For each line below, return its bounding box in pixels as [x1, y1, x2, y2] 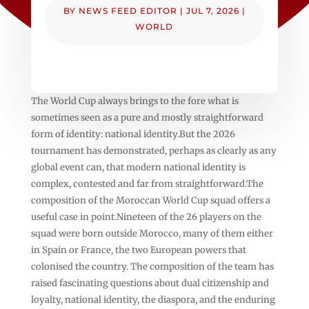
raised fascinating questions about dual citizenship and [30, 277, 269, 289]
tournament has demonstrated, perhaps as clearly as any [30, 144, 277, 157]
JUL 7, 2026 [186, 5, 239, 16]
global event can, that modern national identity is [30, 161, 246, 173]
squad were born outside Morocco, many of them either [30, 227, 273, 239]
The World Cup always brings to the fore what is [30, 94, 239, 107]
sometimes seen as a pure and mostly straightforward [30, 111, 263, 123]
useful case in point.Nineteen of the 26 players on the [30, 210, 261, 223]
